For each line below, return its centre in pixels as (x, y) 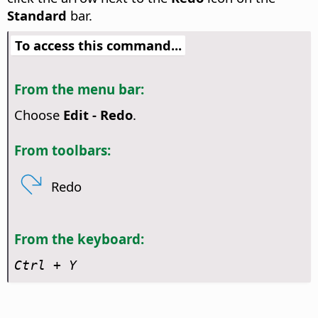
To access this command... (98, 45)
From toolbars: (62, 150)
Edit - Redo (98, 114)
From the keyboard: (79, 238)
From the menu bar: (79, 89)
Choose (38, 114)
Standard (37, 16)
